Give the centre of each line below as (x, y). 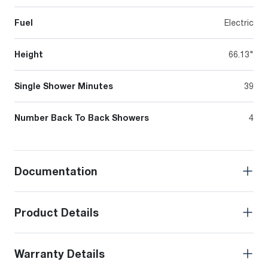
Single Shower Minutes (64, 86)
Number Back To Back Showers (82, 118)
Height (29, 54)
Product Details (57, 213)
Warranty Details (60, 254)
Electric (239, 23)
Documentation (56, 171)
